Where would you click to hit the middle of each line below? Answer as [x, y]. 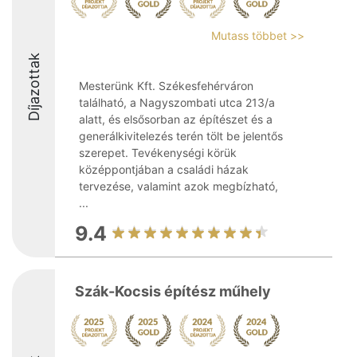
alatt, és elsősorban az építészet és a [176, 119]
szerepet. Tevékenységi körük [158, 153]
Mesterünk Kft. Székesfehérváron [166, 86]
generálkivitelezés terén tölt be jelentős [181, 136]
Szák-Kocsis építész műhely [173, 291]
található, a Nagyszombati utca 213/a [177, 102]
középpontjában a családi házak [164, 169]
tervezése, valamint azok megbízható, [178, 186]
